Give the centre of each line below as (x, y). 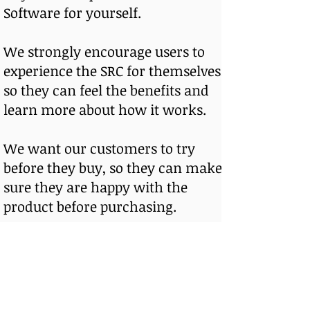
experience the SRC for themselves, (114, 71)
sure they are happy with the (95, 187)
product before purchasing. (90, 207)
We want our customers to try (99, 148)
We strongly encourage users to (104, 52)
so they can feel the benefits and (106, 90)
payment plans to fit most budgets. (114, 284)
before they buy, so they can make (113, 168)
